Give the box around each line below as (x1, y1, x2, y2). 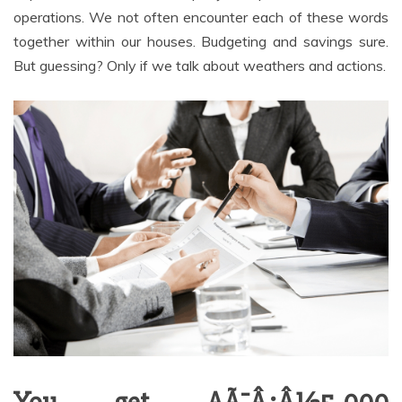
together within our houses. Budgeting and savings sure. (13, 31, 389, 50)
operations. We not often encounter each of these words (13, 7, 389, 26)
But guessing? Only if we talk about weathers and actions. (13, 56, 386, 74)
